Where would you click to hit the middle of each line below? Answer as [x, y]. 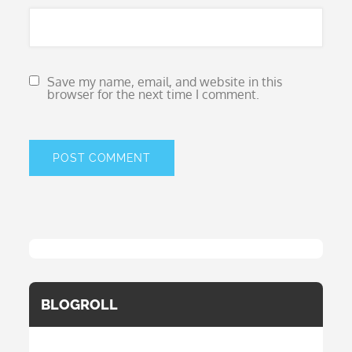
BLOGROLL [80, 304]
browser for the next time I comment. [154, 94]
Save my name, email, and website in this [165, 82]
